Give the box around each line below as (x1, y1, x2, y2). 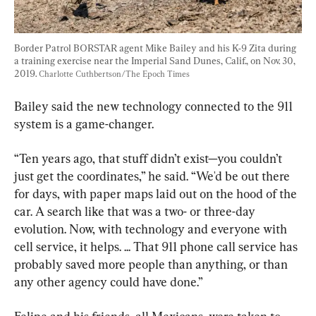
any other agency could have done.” (14, 274, 203, 289)
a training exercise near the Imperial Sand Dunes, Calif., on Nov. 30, (14, 54, 298, 66)
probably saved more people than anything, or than (14, 256, 291, 272)
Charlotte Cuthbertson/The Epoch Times (39, 68, 190, 79)
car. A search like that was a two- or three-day (14, 203, 258, 219)
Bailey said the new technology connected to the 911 (14, 98, 296, 114)
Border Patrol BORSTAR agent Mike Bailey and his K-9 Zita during (14, 42, 298, 54)
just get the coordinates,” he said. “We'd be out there (14, 168, 293, 183)
